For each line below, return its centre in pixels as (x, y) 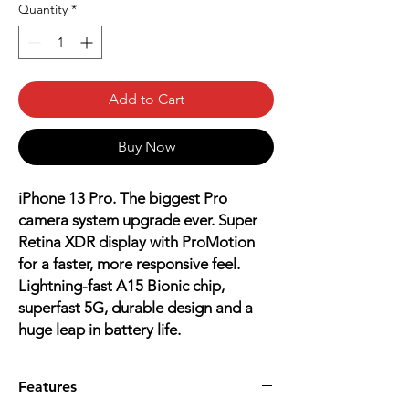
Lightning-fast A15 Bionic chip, (121, 286)
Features (47, 387)
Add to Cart (146, 100)
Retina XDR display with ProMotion (136, 242)
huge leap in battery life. (101, 330)
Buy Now (146, 147)
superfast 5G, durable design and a (136, 308)
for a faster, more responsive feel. (129, 264)
